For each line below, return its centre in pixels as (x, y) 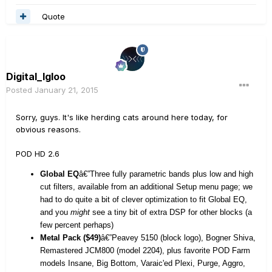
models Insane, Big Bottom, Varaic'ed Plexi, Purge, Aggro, (143, 263)
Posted (20, 90)
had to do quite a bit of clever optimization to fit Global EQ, (144, 200)
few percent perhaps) (77, 225)
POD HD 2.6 (38, 154)
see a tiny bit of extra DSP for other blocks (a (171, 212)
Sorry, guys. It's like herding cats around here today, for (122, 117)
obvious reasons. (48, 130)
